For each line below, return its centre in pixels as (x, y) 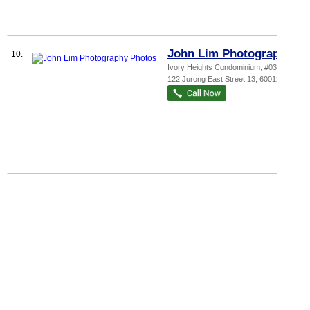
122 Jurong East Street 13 (211, 79)
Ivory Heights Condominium (214, 67)
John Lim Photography (230, 54)
